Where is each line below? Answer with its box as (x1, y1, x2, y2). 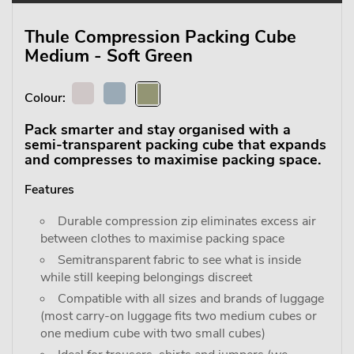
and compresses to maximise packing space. (24, 150, 321, 169)
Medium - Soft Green (24, 44, 193, 68)
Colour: (24, 89, 72, 107)
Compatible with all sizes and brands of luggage (58, 290, 324, 307)
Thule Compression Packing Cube (24, 25, 296, 49)
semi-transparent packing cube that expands (24, 135, 326, 154)
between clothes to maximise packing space (40, 230, 284, 247)
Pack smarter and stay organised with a (24, 120, 291, 139)
